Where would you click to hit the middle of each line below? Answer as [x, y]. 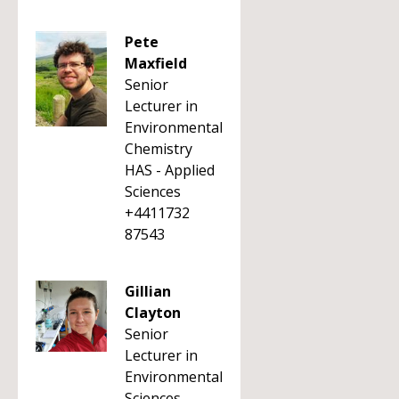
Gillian [148, 291]
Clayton [153, 313]
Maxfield [156, 63]
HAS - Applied [170, 170]
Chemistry [159, 149]
